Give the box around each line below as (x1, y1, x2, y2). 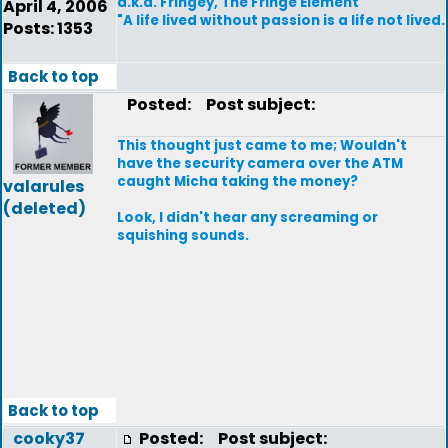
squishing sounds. (117, 226, 249, 245)
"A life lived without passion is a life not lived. (117, 11, 445, 30)
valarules (3, 175, 84, 198)
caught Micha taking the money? (117, 172, 358, 191)
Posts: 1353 (3, 17, 93, 40)
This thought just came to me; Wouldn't (117, 136, 407, 155)
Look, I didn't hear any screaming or (117, 208, 378, 227)
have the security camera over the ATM (117, 154, 403, 173)
